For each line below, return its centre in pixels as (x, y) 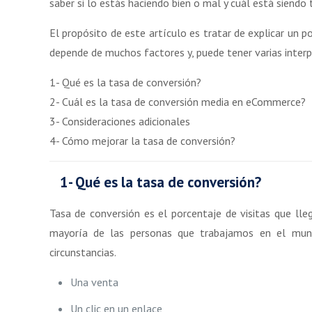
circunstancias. (83, 252)
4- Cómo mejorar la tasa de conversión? (142, 140)
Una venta (94, 282)
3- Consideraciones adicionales (119, 121)
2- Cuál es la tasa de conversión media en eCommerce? (177, 101)
